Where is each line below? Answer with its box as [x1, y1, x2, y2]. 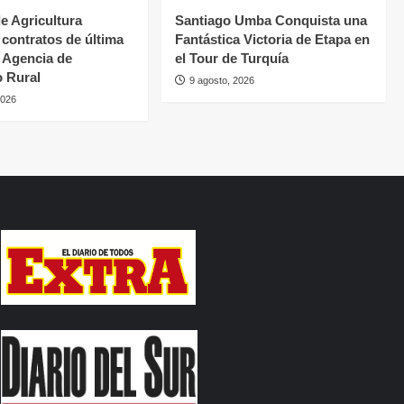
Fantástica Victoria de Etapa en [175, 31, 371, 47]
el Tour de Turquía [175, 50, 289, 66]
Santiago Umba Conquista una [175, 12, 368, 28]
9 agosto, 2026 [189, 74, 255, 86]
